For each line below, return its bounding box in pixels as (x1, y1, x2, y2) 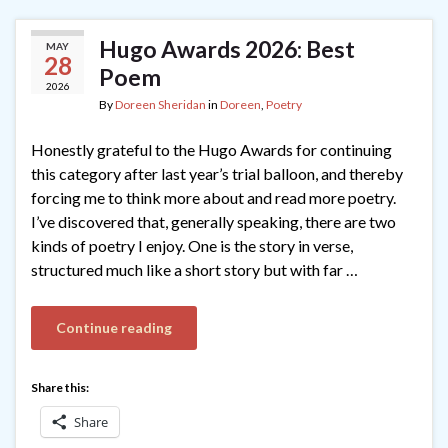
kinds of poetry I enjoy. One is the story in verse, (31, 236, 353, 256)
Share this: (31, 380, 89, 396)
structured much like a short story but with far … (31, 260, 358, 280)
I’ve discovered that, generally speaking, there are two (31, 212, 396, 232)
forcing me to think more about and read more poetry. (31, 188, 396, 208)
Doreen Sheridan (115, 97, 206, 113)
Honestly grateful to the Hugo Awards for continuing (31, 140, 392, 160)
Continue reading (56, 319, 172, 337)
